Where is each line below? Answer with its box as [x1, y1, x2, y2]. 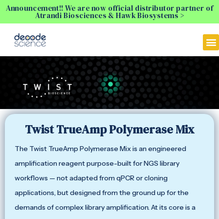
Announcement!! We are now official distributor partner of [5, 2, 214, 14]
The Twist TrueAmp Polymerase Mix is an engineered [15, 144, 186, 153]
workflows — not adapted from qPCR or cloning [15, 174, 168, 183]
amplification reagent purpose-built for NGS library [15, 159, 179, 168]
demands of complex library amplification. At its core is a [15, 203, 196, 212]
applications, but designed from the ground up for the [15, 188, 189, 197]
